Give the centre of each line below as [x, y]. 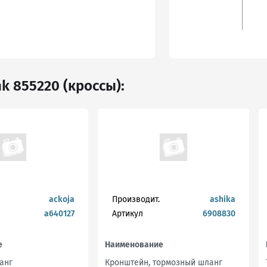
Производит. [136, 200]
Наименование [134, 244]
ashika [222, 200]
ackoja [61, 200]
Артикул [127, 214]
